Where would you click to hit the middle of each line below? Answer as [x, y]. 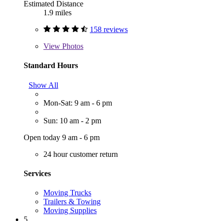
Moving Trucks [67, 193]
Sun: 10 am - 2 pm [72, 120]
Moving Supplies [70, 211]
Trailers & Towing [72, 202]
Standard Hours [51, 66]
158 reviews [109, 30]
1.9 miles [57, 13]
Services [37, 173]
